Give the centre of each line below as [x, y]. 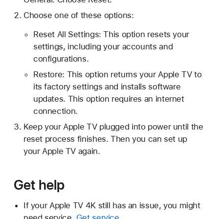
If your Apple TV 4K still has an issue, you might [112, 205]
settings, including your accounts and [103, 47]
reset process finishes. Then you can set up [105, 139]
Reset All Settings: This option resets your [111, 34]
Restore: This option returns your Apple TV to [117, 74]
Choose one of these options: [78, 15]
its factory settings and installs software [107, 86]
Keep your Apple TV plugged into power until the [113, 126]
